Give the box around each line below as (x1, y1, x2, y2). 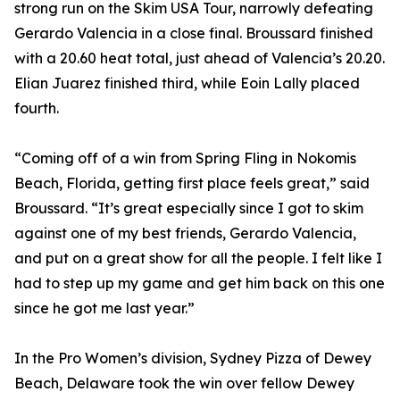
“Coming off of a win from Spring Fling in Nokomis (14, 149, 356, 168)
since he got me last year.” (14, 299, 195, 318)
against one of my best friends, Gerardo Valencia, (14, 224, 356, 243)
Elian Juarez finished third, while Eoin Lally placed (14, 74, 360, 93)
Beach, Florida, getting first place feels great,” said (14, 174, 370, 193)
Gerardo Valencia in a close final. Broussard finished (14, 24, 373, 43)
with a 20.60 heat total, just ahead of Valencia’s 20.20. (14, 49, 385, 68)
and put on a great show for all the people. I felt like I (14, 249, 382, 268)
